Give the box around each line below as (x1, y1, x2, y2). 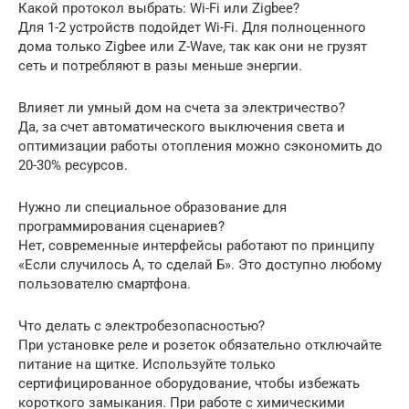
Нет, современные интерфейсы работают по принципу (18, 237, 374, 255)
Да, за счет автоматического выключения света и (18, 119, 345, 136)
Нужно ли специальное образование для (18, 199, 287, 216)
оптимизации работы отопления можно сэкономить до (18, 138, 383, 155)
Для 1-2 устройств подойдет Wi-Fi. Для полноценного (18, 19, 366, 37)
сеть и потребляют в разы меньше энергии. (18, 58, 302, 75)
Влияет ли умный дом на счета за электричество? (18, 100, 345, 117)
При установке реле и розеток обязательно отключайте (18, 337, 382, 354)
